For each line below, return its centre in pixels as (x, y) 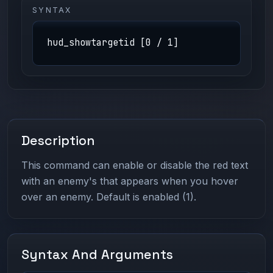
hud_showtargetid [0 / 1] (112, 43)
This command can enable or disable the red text (135, 165)
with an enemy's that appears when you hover (130, 181)
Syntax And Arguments (97, 255)
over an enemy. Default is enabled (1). (109, 197)
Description (58, 140)
